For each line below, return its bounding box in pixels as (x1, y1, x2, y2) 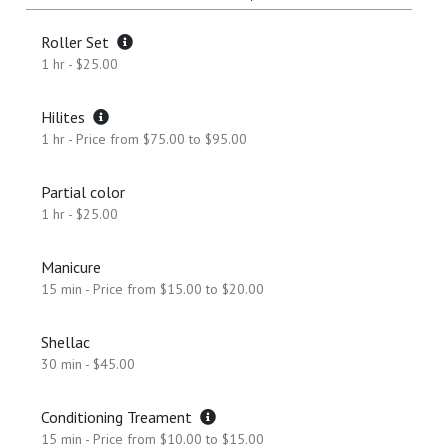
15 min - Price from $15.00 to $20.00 (41, 280, 264, 298)
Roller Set (41, 32, 117, 52)
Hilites (41, 107, 93, 127)
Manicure (41, 257, 101, 277)
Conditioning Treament (41, 407, 200, 427)
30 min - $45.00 (41, 355, 135, 373)
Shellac (41, 332, 90, 352)
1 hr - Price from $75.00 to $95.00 (41, 130, 247, 148)
